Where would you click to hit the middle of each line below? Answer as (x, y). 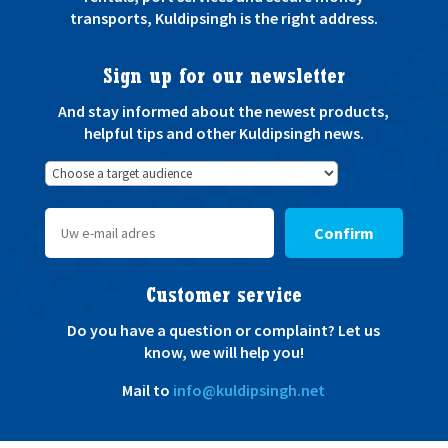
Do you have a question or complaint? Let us (224, 329)
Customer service (223, 298)
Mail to (148, 389)
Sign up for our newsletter (223, 79)
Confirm (344, 232)
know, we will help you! (223, 351)
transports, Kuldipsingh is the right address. (223, 17)
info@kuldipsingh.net (249, 389)
